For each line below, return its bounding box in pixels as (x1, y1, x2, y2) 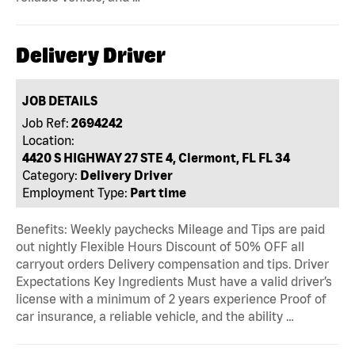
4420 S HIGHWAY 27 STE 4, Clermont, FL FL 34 (22, 151, 291, 166)
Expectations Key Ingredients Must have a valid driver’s (16, 274, 332, 289)
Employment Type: (22, 185, 128, 200)
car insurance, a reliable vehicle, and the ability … (16, 309, 294, 324)
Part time (130, 185, 187, 200)
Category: (22, 168, 78, 183)
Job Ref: (22, 116, 70, 131)
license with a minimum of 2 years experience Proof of (16, 292, 326, 307)
